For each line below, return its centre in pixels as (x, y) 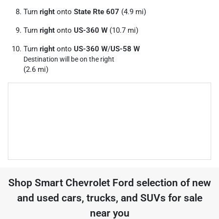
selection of (163, 183)
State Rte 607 (97, 12)
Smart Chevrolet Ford (84, 183)
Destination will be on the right (69, 59)
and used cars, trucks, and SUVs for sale (109, 198)
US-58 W (125, 49)
